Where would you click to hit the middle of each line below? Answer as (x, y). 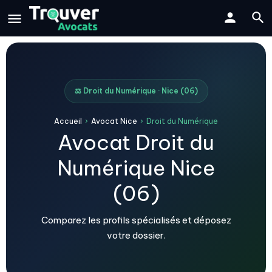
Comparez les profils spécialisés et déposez (136, 220)
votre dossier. (136, 235)
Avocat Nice (114, 121)
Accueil (68, 121)
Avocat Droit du (136, 142)
